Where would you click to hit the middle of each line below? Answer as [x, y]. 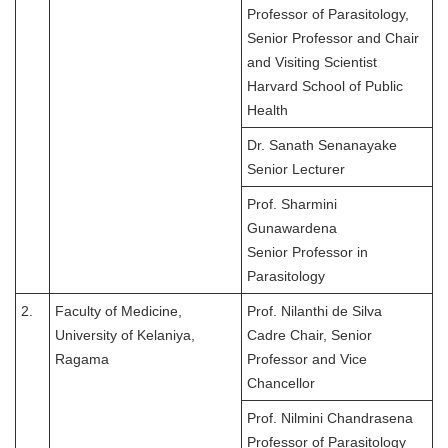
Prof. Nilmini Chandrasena [330, 418]
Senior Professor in [307, 252]
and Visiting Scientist [312, 62]
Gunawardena [292, 228]
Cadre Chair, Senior [309, 335]
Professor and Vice [307, 359]
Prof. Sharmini [292, 204]
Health [267, 110]
